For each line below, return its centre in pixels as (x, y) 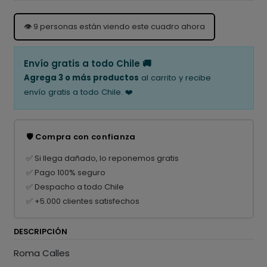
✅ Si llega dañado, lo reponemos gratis (103, 158)
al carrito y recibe (175, 78)
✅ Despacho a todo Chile (75, 187)
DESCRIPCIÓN (40, 232)
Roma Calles (41, 253)
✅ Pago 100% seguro (66, 172)
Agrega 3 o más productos (81, 78)
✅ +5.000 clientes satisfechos (83, 201)
